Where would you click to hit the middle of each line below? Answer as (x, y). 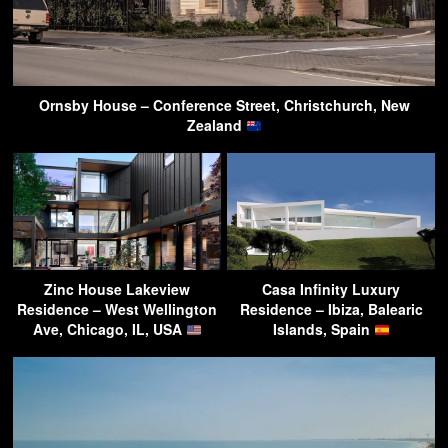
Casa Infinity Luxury (331, 289)
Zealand (216, 125)
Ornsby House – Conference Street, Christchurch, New (224, 105)
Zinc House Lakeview (117, 289)
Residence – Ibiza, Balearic (331, 309)
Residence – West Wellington (117, 309)
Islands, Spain (323, 329)
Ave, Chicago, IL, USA (109, 329)
